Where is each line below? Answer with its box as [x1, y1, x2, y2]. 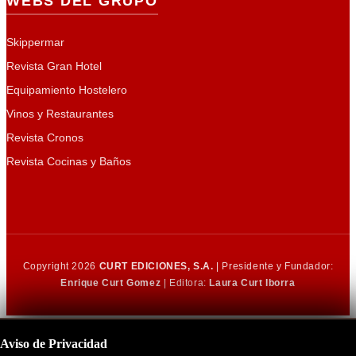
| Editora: [161, 277, 210, 289]
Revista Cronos [6, 131, 83, 145]
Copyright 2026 [22, 261, 99, 273]
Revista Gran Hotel [6, 60, 102, 73]
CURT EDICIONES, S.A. [99, 261, 214, 273]
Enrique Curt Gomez [60, 277, 161, 289]
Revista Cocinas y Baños [6, 155, 131, 168]
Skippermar [6, 36, 64, 49]
